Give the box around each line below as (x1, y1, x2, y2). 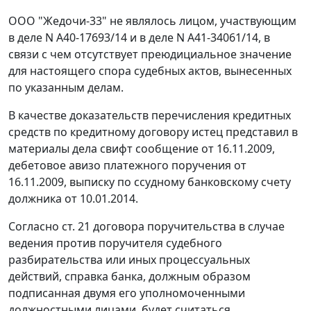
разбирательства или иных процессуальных (8, 252, 250, 268)
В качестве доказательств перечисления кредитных (8, 108, 291, 124)
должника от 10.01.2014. (8, 191, 138, 207)
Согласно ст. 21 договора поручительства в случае (8, 219, 285, 235)
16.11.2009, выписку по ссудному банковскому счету (8, 174, 291, 190)
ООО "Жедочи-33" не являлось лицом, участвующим (8, 13, 296, 29)
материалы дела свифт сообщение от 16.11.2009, (8, 141, 275, 157)
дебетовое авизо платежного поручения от (8, 158, 246, 174)
